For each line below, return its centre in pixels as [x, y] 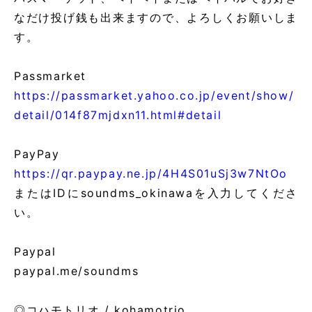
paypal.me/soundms [77, 271]
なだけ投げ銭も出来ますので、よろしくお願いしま [156, 17]
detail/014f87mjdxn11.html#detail [118, 115]
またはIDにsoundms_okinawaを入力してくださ [156, 193]
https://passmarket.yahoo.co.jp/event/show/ [154, 95]
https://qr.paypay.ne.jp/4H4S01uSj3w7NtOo [151, 173]
